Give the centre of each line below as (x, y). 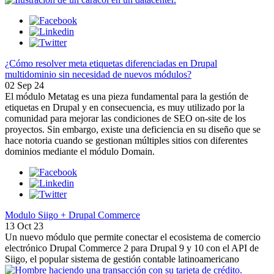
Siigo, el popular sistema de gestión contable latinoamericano (122, 259)
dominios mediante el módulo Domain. (80, 151)
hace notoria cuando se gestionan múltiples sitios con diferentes (126, 140)
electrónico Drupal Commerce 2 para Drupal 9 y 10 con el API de (132, 248)
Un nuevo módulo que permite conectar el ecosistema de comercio (133, 237)
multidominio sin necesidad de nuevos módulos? (98, 74)
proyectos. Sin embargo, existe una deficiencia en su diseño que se (133, 129)
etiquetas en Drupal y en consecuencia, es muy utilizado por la (125, 107)
